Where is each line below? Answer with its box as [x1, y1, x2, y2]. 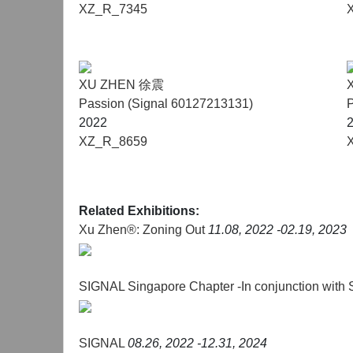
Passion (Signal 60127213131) [79, 97, 253, 110]
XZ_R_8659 [79, 135, 147, 148]
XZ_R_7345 [79, 2, 147, 16]
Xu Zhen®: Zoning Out [79, 223, 208, 236]
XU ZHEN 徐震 [79, 78, 164, 91]
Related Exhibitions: [79, 204, 199, 217]
